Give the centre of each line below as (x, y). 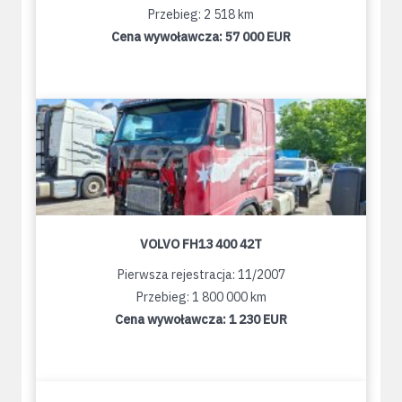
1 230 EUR (258, 320)
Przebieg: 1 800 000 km (201, 297)
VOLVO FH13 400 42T (201, 245)
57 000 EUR (258, 37)
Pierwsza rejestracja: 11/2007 (201, 275)
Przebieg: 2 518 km (201, 15)
